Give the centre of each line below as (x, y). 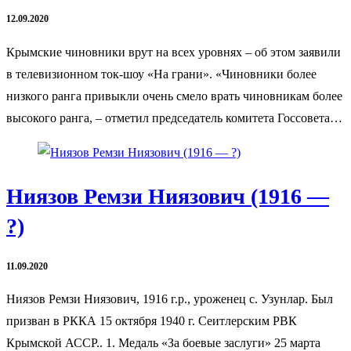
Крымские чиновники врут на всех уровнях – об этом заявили (174, 52)
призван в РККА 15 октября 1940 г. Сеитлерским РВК (152, 320)
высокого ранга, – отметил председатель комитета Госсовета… (174, 118)
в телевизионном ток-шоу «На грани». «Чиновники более (161, 74)
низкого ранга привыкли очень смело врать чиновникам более (174, 96)
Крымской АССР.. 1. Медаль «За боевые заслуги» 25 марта (163, 342)
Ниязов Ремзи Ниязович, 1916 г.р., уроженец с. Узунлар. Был (170, 299)
